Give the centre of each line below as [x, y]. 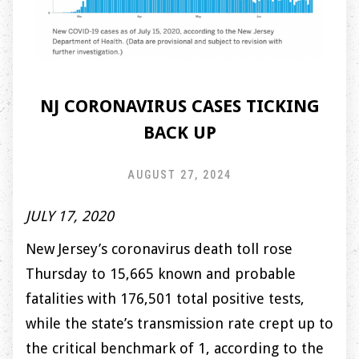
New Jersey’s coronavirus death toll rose [159, 249]
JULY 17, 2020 [70, 216]
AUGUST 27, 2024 [179, 175]
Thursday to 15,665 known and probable [161, 274]
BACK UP [179, 133]
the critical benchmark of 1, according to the [175, 349]
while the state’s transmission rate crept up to [179, 324]
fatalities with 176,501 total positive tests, [165, 299]
